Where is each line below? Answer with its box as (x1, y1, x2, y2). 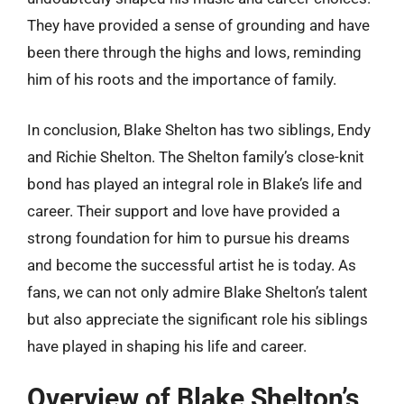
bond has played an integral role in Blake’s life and (27, 174, 363, 193)
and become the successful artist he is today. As (27, 255, 356, 274)
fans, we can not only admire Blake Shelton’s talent (27, 282, 368, 301)
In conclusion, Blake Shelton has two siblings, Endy (27, 120, 371, 139)
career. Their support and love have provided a (27, 201, 340, 220)
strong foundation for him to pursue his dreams (27, 228, 350, 247)
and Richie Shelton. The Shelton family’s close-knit (27, 147, 364, 166)
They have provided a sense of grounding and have (27, 16, 370, 34)
